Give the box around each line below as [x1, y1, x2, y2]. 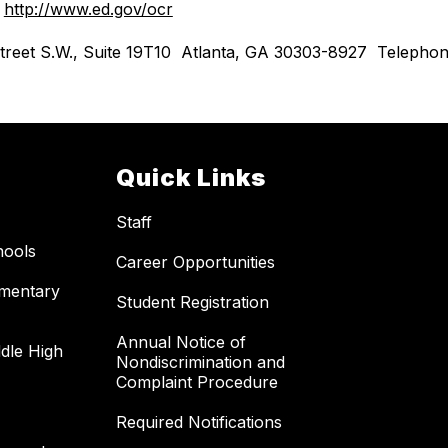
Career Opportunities [116, 252, 275, 273]
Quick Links [116, 163, 266, 193]
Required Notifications [116, 412, 282, 433]
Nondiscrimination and [116, 352, 285, 373]
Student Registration [116, 292, 269, 313]
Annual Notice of [116, 332, 246, 353]
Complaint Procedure [116, 372, 278, 393]
